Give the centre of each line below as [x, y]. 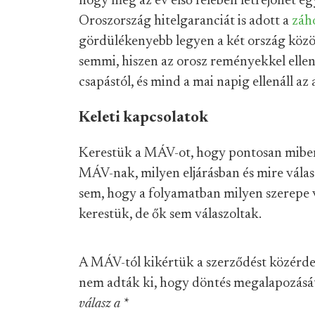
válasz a [101, 304]
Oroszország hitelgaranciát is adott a [185, 21]
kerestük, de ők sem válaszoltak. [170, 214]
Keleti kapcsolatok [143, 118]
